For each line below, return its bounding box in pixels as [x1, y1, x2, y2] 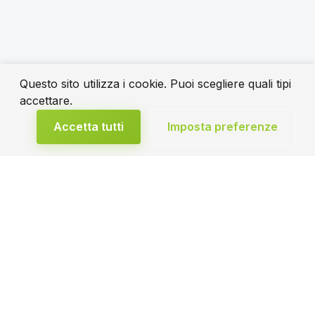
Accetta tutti [53, 120, 124, 134]
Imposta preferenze [167, 120, 278, 134]
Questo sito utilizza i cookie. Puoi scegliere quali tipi [20, 77, 291, 91]
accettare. [20, 94, 72, 108]
